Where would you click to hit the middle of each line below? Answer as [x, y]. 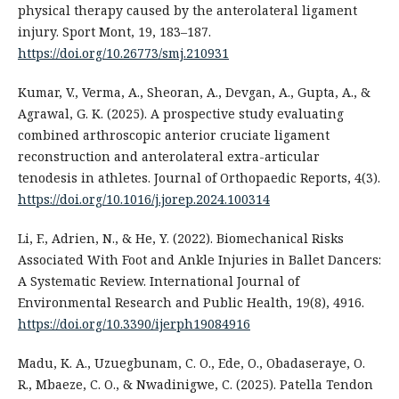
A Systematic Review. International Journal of [158, 281]
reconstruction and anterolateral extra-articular [168, 156]
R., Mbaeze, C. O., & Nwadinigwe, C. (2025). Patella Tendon [195, 384]
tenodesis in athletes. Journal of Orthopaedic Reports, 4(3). [199, 177]
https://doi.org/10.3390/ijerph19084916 [134, 323]
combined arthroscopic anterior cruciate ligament [173, 134]
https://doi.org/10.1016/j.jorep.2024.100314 [143, 199]
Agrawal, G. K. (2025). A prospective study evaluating [180, 113]
